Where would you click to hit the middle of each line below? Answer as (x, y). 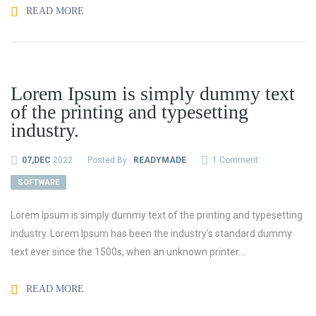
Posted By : (110, 160)
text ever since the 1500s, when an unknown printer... (128, 252)
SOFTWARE (38, 182)
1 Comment (235, 160)
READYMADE (160, 160)
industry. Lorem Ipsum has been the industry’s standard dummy (151, 233)
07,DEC (36, 160)
